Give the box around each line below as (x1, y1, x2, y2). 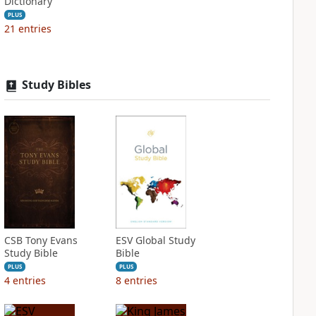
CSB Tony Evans (4, 233, 78, 247)
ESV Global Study (115, 233, 195, 247)
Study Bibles (21, 77, 91, 92)
